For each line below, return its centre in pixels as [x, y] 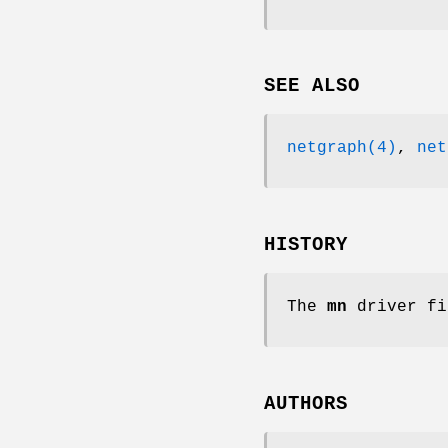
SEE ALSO [312, 86]
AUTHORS [306, 403]
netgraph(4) [342, 148]
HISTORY [306, 245]
